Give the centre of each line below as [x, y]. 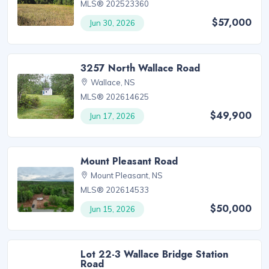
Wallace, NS [113, 83]
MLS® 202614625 [115, 97]
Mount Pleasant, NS [127, 176]
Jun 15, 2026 [113, 209]
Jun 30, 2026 [113, 23]
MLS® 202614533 [115, 190]
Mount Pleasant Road [129, 162]
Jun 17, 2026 [113, 116]
